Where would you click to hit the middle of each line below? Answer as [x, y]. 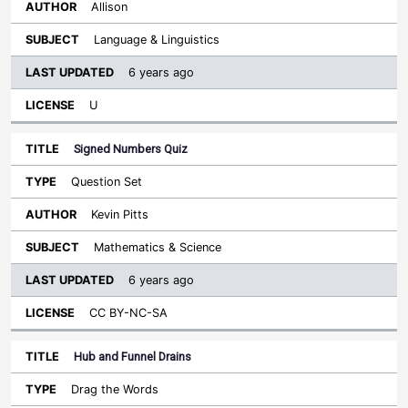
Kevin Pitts [120, 214]
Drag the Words [115, 389]
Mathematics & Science [158, 247]
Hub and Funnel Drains [133, 357]
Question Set [107, 182]
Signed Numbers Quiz [131, 149]
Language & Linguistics [157, 40]
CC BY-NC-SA [128, 313]
